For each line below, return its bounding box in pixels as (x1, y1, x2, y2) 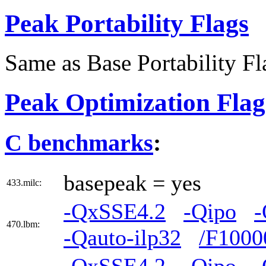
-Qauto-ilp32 (64, 225, 181, 250)
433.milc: (7, 178, 42, 188)
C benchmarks (5, 129, 153, 157)
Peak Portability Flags (5, 9, 249, 37)
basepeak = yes (64, 170, 201, 195)
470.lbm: (7, 219, 40, 229)
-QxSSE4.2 (64, 199, 166, 224)
